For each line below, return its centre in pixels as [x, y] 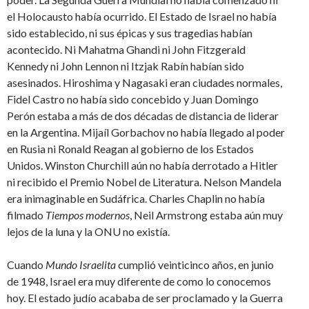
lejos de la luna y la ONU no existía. [88, 231]
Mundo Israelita [81, 264]
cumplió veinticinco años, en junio [195, 264]
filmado [26, 215]
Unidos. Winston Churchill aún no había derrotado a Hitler [142, 165]
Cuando [26, 264]
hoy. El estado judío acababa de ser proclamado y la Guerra [145, 297]
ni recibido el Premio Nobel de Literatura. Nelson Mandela [144, 181]
